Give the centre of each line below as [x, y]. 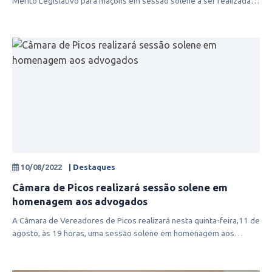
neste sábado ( [39, 14]
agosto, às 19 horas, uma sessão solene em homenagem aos [123, 233]
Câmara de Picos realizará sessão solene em [120, 188]
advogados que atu [47, 246]
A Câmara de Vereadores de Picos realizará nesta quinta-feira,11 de [136, 221]
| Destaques [92, 167]
